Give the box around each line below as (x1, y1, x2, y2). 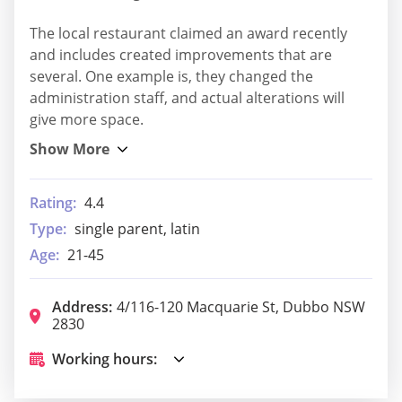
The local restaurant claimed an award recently (30, 22, 347, 43)
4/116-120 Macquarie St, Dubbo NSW (117, 296, 365, 317)
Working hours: (52, 348, 157, 369)
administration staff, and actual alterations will (30, 87, 345, 108)
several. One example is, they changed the (30, 66, 313, 86)
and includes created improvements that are (30, 44, 332, 65)
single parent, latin (74, 218, 200, 239)
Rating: (30, 192, 76, 213)
